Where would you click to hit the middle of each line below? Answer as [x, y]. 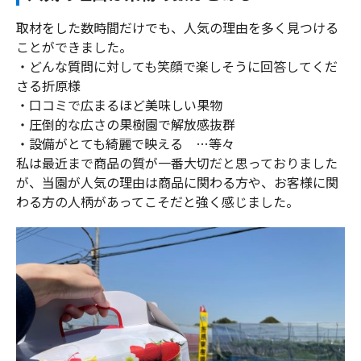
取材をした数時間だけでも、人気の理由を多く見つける [177, 27]
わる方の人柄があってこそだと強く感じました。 [158, 201]
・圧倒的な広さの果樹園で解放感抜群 [126, 124]
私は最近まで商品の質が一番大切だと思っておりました [177, 162]
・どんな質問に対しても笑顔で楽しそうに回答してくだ [177, 66]
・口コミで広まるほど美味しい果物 [119, 104]
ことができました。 [74, 46]
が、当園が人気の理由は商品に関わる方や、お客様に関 [177, 182]
